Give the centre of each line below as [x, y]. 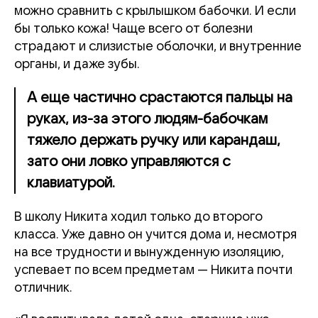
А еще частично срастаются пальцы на [160, 98]
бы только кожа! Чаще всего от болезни [133, 29]
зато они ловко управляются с [129, 162]
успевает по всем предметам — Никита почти [153, 270]
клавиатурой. [71, 183]
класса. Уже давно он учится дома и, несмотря [155, 235]
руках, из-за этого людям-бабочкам [147, 119]
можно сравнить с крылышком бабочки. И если [155, 11]
